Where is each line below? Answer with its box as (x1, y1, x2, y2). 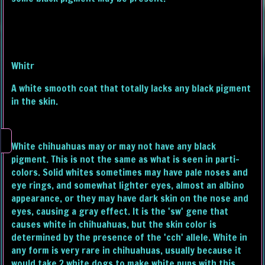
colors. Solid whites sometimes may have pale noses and (11, 166, 248, 179)
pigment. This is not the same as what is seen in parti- (11, 153, 240, 166)
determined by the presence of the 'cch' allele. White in (11, 231, 248, 244)
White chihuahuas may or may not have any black (11, 140, 216, 153)
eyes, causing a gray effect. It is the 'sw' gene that (11, 205, 229, 218)
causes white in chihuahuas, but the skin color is (11, 218, 217, 231)
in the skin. (11, 95, 59, 108)
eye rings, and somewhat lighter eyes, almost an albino (11, 179, 245, 192)
